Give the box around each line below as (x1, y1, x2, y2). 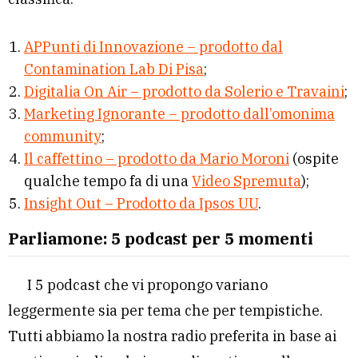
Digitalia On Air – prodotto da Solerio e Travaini (24, 82, 344, 101)
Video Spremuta (192, 171, 301, 190)
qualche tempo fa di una (24, 171, 192, 190)
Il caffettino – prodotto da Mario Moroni (24, 149, 289, 168)
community (24, 126, 101, 145)
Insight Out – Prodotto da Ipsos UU (24, 193, 258, 213)
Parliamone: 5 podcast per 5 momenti (8, 227, 313, 249)
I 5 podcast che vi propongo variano (27, 275, 268, 294)
